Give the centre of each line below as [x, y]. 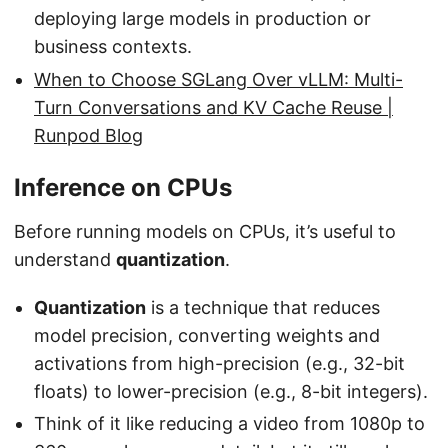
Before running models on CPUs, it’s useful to [205, 231]
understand [65, 259]
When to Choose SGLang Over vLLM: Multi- [218, 79]
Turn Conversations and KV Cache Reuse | [213, 107]
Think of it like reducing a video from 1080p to [229, 424]
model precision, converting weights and [207, 335]
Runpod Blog [88, 135]
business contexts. [113, 46]
